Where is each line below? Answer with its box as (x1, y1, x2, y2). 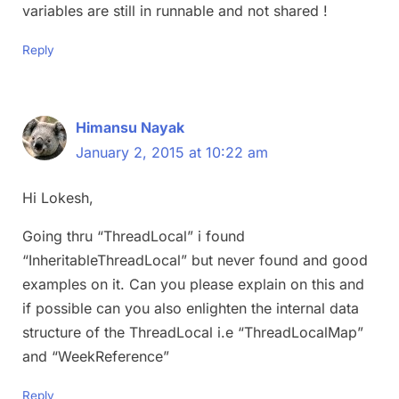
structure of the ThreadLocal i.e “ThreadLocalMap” (22, 322, 363, 341)
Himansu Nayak (76, 118, 184, 136)
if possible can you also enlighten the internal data (22, 298, 359, 317)
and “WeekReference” (22, 346, 169, 365)
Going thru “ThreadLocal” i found (22, 226, 245, 245)
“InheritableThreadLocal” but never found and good (22, 250, 368, 269)
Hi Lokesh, (22, 188, 94, 207)
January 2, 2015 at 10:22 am (76, 142, 268, 161)
